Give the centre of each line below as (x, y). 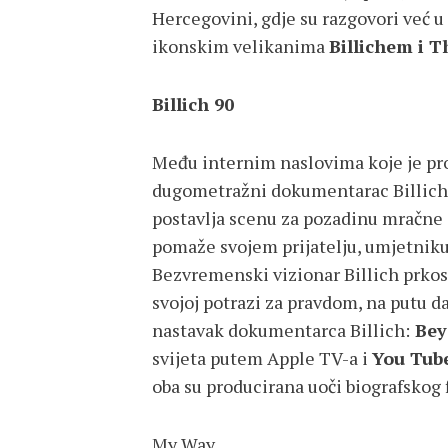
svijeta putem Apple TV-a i (262, 358)
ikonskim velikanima (240, 46)
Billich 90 (193, 104)
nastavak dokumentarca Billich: (281, 330)
